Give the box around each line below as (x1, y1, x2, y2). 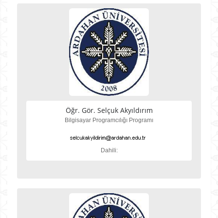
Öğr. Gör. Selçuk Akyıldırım (65, 106, 153, 115)
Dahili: (100, 147, 118, 154)
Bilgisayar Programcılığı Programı (65, 117, 153, 124)
